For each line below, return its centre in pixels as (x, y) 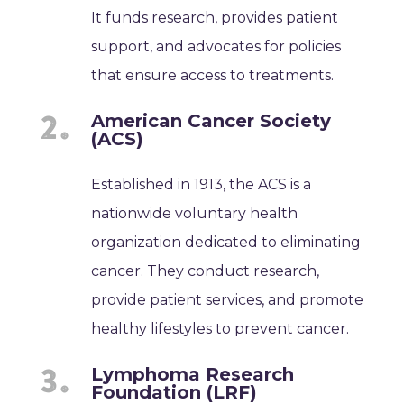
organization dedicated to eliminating (226, 242)
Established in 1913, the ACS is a (202, 184)
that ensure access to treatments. (213, 75)
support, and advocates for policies (216, 46)
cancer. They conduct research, (206, 271)
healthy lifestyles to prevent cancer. (220, 328)
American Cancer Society (211, 120)
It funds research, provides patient (215, 17)
